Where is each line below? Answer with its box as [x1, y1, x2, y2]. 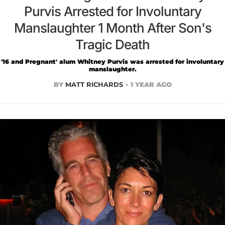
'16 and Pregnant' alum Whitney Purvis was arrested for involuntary [1, 57, 224, 65]
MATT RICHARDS [65, 80, 123, 88]
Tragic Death [75, 36, 150, 52]
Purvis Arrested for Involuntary [24, 3, 201, 19]
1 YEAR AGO [130, 80, 172, 88]
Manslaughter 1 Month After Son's [14, 20, 211, 36]
